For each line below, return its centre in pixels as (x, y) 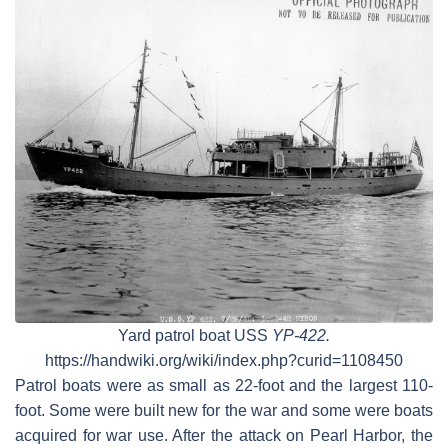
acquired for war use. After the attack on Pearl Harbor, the (224, 435)
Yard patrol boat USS (195, 335)
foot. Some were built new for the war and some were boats (224, 410)
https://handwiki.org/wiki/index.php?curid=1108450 (224, 360)
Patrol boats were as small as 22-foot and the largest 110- (224, 385)
